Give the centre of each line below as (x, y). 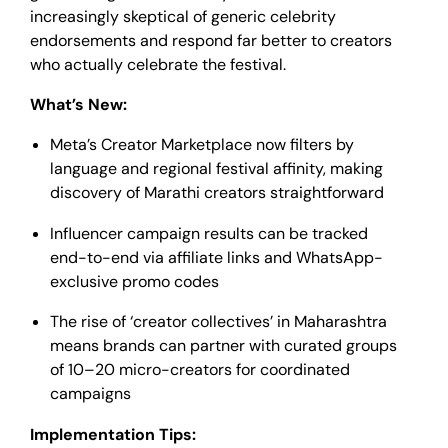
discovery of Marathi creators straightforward (217, 193)
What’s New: (78, 105)
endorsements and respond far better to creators (211, 40)
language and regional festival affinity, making (216, 169)
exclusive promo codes (134, 281)
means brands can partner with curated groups (223, 346)
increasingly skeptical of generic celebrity (183, 16)
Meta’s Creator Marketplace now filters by (202, 145)
